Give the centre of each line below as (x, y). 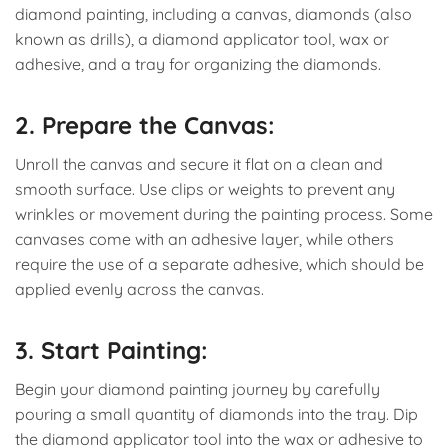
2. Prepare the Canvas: (145, 124)
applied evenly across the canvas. (139, 288)
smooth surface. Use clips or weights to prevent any (205, 188)
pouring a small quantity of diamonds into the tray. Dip (216, 413)
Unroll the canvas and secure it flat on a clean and (199, 163)
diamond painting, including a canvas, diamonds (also (213, 13)
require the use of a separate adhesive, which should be (219, 263)
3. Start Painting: (111, 349)
